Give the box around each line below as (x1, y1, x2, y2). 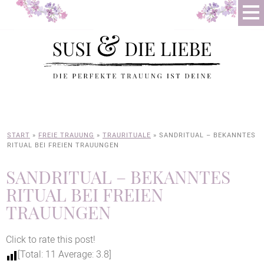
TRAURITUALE (103, 130, 151, 140)
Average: (56, 247, 96, 262)
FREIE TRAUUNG (38, 130, 94, 140)
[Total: (18, 247, 45, 262)
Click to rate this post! (6, 232, 95, 247)
